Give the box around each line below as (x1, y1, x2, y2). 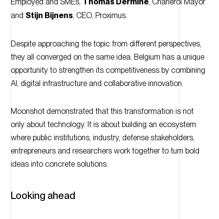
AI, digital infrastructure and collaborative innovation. (10, 79, 183, 88)
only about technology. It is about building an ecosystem (10, 120, 196, 130)
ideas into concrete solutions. (10, 159, 108, 169)
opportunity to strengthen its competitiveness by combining (10, 66, 205, 75)
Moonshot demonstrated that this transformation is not (10, 107, 194, 116)
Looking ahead (10, 190, 75, 202)
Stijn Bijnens (25, 11, 73, 21)
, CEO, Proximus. (72, 11, 127, 21)
